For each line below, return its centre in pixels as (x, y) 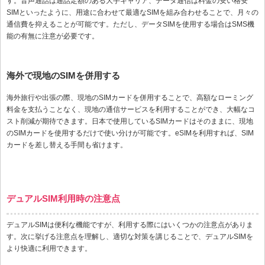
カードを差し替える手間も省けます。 (67, 145)
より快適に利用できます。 (49, 249)
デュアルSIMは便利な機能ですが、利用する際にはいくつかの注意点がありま (130, 225)
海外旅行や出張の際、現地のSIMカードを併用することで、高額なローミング (130, 97)
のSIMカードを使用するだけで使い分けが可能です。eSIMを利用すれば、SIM (130, 133)
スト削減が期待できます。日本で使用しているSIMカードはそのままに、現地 (130, 121)
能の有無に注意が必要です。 (53, 36)
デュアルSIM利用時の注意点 (63, 198)
